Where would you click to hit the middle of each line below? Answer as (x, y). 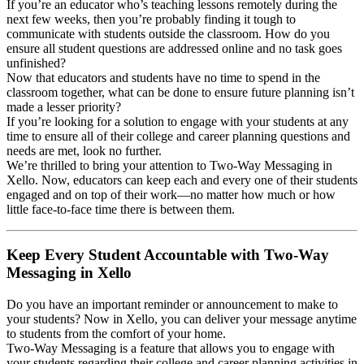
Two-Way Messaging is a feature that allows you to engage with (171, 349)
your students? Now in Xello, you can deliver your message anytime (182, 319)
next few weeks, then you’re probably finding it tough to (151, 19)
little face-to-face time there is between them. (121, 209)
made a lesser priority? (64, 106)
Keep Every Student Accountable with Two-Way (168, 255)
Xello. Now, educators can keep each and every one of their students (182, 180)
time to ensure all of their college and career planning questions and (178, 136)
